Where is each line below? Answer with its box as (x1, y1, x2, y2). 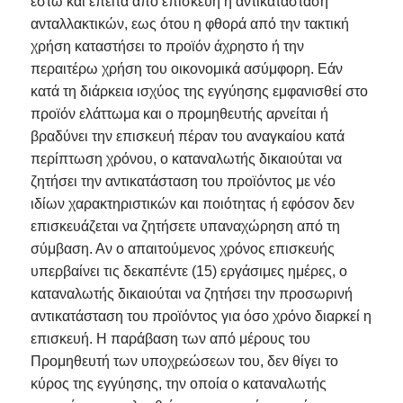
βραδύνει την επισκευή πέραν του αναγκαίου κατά (30, 129, 345, 145)
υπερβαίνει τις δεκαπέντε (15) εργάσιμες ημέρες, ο (30, 264, 347, 280)
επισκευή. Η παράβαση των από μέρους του (30, 331, 310, 347)
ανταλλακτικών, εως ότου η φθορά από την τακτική (30, 16, 349, 32)
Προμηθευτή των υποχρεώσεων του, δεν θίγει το (30, 354, 338, 370)
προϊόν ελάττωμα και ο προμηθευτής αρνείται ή (30, 106, 328, 122)
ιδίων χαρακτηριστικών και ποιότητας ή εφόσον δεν (30, 196, 354, 212)
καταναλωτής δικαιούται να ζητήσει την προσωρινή (30, 286, 353, 302)
